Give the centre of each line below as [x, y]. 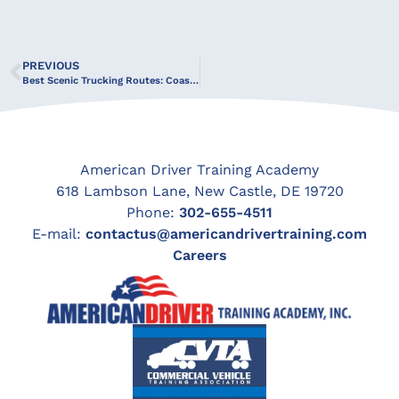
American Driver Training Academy [199, 170]
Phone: [153, 213]
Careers [199, 256]
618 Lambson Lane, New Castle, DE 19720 [199, 191]
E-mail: [59, 234]
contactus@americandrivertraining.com [226, 234]
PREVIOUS [51, 66]
